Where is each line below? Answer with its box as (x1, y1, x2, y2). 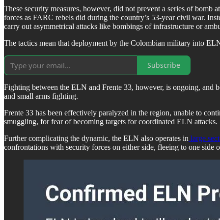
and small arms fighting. (4, 91, 78, 100)
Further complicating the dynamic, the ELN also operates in (4, 134, 189, 142)
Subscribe (147, 60, 180, 70)
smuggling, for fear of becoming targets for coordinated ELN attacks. (4, 117, 218, 126)
